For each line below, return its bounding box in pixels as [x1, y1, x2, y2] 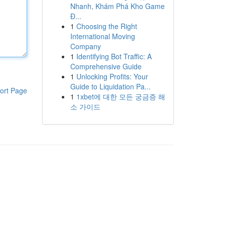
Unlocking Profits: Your [76, 71, 148, 81]
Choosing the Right [76, 21, 137, 31]
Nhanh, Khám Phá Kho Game [70, 1, 165, 11]
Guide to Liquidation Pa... [70, 81, 151, 91]
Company [70, 41, 101, 51]
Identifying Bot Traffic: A [76, 51, 152, 61]
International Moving [70, 31, 135, 41]
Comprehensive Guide [70, 61, 142, 71]
